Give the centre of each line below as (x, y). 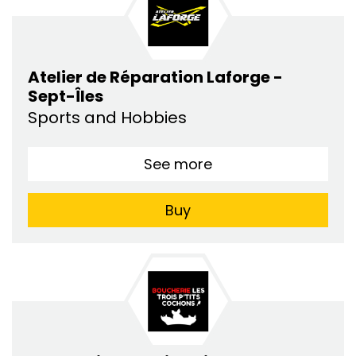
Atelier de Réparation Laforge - (155, 77)
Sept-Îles (66, 96)
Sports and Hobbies (109, 117)
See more (178, 164)
